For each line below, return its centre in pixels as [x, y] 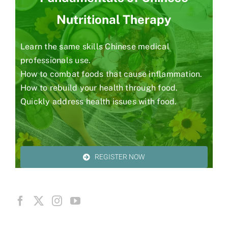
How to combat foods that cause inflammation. [111, 74]
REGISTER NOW [120, 157]
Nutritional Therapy [114, 20]
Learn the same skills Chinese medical [95, 47]
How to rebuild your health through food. [99, 88]
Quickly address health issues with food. [99, 102]
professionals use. [56, 61]
